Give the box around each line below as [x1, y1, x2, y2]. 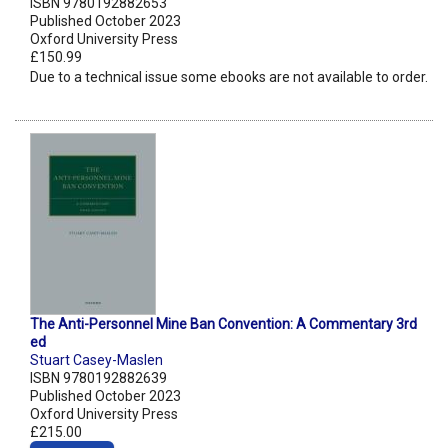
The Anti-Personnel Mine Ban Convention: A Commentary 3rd [30, 316, 417, 333]
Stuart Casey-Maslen [30, 352, 163, 369]
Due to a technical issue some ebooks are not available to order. [30, 69, 428, 86]
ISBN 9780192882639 [30, 370, 167, 387]
